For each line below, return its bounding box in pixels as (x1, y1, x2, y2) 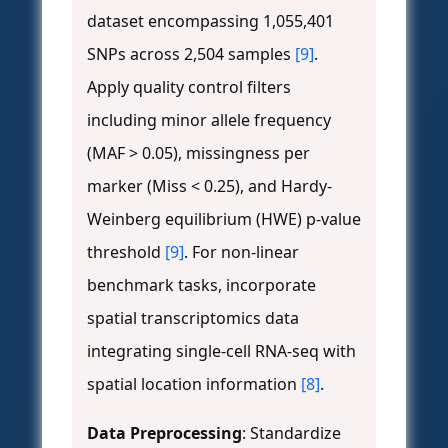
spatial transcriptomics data (87, 307, 299, 330)
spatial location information (87, 373, 301, 396)
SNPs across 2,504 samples (87, 43, 295, 66)
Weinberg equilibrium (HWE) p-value (87, 208, 361, 231)
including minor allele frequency (87, 109, 331, 132)
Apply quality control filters (87, 76, 291, 99)
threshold (87, 241, 165, 264)
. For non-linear (184, 241, 299, 264)
